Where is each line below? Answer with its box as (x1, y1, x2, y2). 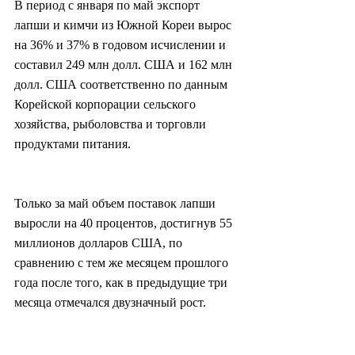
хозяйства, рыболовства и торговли (14, 117, 209, 132)
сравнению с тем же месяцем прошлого (14, 256, 231, 270)
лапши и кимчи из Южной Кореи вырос (14, 18, 235, 32)
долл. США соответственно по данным (14, 78, 231, 92)
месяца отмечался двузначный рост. (14, 296, 206, 310)
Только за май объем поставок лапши (14, 197, 219, 211)
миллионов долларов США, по (14, 236, 185, 250)
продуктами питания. (14, 137, 131, 151)
